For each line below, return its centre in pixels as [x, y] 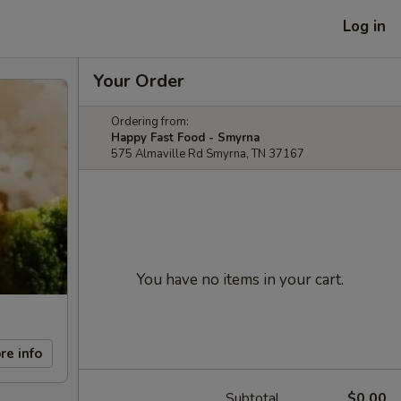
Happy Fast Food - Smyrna [185, 138]
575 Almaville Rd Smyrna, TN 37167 [208, 154]
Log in [364, 26]
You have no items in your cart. [240, 280]
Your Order [139, 81]
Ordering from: [150, 122]
